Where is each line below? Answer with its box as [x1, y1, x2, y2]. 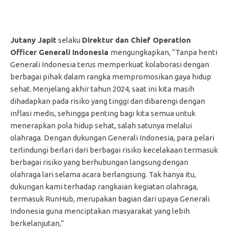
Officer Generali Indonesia [10, 47, 110, 56]
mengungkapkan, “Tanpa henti [110, 47, 217, 56]
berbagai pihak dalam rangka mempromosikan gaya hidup [10, 72, 211, 81]
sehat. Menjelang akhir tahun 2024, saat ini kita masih [10, 84, 194, 93]
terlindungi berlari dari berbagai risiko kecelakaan [10, 145, 184, 154]
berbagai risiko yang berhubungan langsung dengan [10, 157, 188, 166]
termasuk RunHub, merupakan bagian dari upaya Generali [10, 194, 210, 203]
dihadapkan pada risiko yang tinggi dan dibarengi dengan [10, 96, 205, 105]
